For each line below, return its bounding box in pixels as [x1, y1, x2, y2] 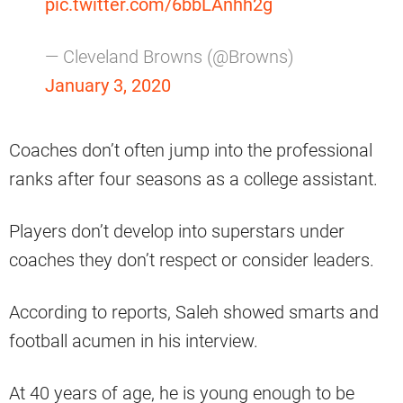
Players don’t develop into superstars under [9, 220, 345, 243]
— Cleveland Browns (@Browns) [45, 46, 294, 68]
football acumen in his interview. [9, 330, 258, 353]
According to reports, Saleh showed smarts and [9, 301, 379, 324]
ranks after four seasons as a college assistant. [9, 168, 378, 191]
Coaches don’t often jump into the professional [9, 139, 372, 162]
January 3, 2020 [45, 75, 171, 97]
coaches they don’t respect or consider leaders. [9, 249, 374, 272]
